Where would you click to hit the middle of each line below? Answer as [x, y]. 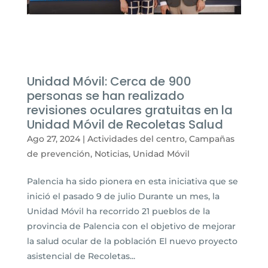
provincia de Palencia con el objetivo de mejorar [131, 226]
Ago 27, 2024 [53, 139]
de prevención [58, 154]
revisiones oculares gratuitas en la [130, 110]
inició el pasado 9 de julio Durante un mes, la [123, 197]
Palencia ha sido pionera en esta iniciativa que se [132, 182]
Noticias [111, 154]
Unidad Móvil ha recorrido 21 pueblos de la [118, 211]
